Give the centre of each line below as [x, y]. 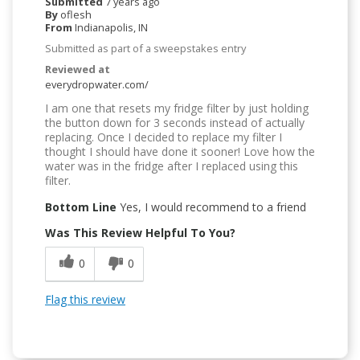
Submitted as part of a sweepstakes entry [145, 49]
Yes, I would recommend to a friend [211, 207]
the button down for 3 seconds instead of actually [175, 123]
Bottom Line [81, 207]
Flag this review [85, 300]
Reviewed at [78, 70]
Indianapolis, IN [111, 28]
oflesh [76, 15]
